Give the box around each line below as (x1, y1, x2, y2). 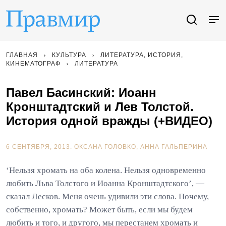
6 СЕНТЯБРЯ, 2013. (6, 143, 74, 150)
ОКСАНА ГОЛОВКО (74, 143, 136, 150)
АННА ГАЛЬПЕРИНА (140, 143, 207, 150)
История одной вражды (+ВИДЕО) (6, 114, 212, 128)
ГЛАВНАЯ (6, 51, 38, 59)
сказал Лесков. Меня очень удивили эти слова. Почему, (6, 192, 209, 201)
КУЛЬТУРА (52, 51, 86, 59)
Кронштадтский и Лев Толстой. (6, 100, 194, 114)
